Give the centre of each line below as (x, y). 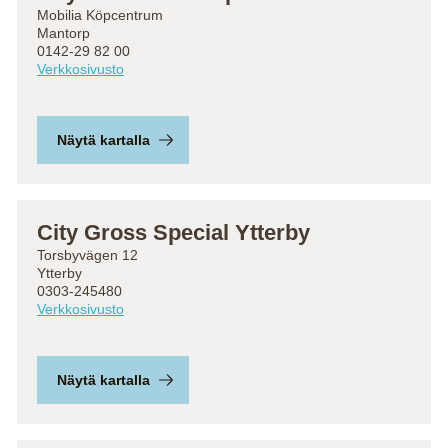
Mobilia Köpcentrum (100, 15)
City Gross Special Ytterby (173, 232)
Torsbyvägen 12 (87, 255)
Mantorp (63, 33)
